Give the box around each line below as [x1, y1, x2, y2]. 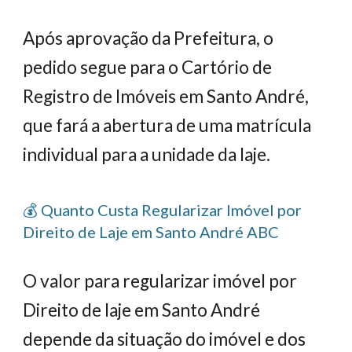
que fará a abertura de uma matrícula [23, 115, 312, 136]
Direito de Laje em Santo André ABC [23, 222, 280, 241]
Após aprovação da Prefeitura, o [23, 27, 274, 49]
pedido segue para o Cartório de [23, 57, 273, 78]
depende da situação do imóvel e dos [23, 328, 306, 350]
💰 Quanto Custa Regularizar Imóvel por [23, 200, 302, 219]
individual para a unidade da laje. [23, 144, 271, 165]
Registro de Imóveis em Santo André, [23, 86, 310, 107]
